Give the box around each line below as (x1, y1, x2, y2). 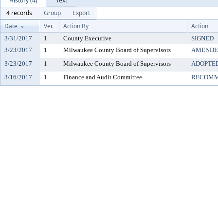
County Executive (63, 35, 111, 42)
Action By (63, 22, 89, 30)
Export (73, 9, 90, 17)
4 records (6, 9, 32, 17)
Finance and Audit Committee (63, 73, 142, 81)
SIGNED (191, 35, 214, 42)
